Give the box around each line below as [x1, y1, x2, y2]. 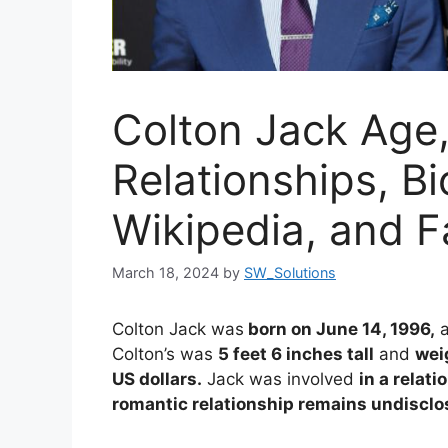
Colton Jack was [112, 319, 244, 340]
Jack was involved [202, 369, 359, 390]
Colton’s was [112, 344, 218, 365]
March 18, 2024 [112, 264, 219, 282]
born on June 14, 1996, [244, 319, 435, 340]
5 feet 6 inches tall [218, 344, 374, 365]
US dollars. [112, 369, 202, 390]
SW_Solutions [244, 264, 336, 282]
